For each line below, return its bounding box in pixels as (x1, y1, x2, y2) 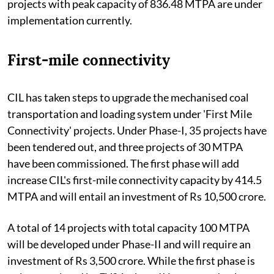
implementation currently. (7, 13, 132, 27)
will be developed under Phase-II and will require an (7, 237, 251, 251)
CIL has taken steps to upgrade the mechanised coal (7, 90, 249, 104)
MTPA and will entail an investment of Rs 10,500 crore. (7, 189, 266, 203)
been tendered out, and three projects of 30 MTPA (7, 139, 243, 154)
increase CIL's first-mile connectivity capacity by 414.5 (7, 172, 262, 187)
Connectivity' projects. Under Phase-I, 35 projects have (7, 123, 267, 137)
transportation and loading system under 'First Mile (7, 106, 252, 120)
